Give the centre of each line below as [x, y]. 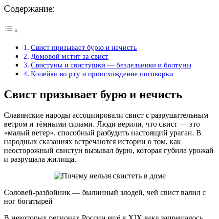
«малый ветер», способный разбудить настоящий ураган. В [103, 133]
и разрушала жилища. [40, 159]
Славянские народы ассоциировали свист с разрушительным [106, 115]
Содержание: [29, 9]
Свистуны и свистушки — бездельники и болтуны [111, 65]
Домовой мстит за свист [70, 56]
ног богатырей [28, 201]
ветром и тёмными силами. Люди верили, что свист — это [102, 124]
